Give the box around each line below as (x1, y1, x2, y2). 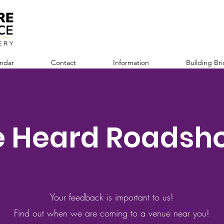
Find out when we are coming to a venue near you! (14, 207, 209, 219)
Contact (51, 58, 76, 67)
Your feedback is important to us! (50, 191, 173, 203)
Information (113, 58, 149, 67)
